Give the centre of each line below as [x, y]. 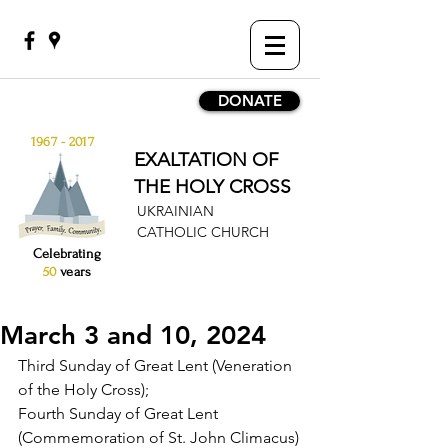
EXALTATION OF [206, 159]
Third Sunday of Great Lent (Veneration [157, 365]
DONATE [249, 100]
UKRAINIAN [175, 211]
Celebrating [67, 253]
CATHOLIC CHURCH [203, 232]
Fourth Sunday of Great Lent [120, 413]
